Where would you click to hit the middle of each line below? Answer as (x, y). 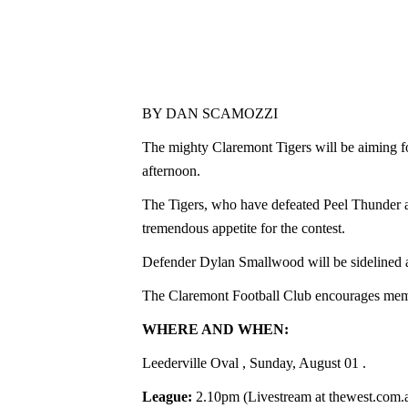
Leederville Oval (192, 362)
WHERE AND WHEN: (215, 329)
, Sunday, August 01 (302, 362)
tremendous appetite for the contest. (243, 228)
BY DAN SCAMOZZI (209, 113)
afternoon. (171, 170)
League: (168, 396)
